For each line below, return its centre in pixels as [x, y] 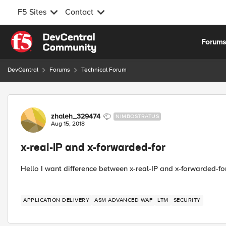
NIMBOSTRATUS [137, 116]
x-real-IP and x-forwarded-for [93, 148]
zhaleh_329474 [76, 116]
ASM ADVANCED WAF [130, 200]
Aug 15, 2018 [68, 124]
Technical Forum [104, 70]
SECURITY [187, 200]
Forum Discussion [61, 100]
